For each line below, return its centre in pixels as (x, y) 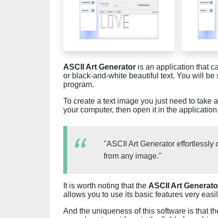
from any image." (133, 156)
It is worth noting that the (106, 186)
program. (79, 84)
